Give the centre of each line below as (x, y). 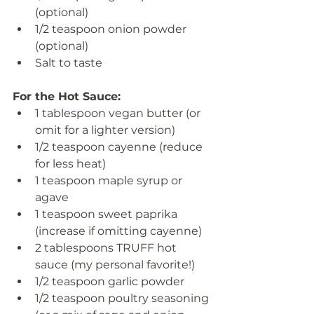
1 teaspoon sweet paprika (108, 214)
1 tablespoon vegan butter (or (119, 114)
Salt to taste (69, 63)
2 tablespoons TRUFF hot (107, 248)
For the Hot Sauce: (67, 97)
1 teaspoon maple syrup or (110, 181)
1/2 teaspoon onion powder (112, 29)
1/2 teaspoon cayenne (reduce (120, 147)
